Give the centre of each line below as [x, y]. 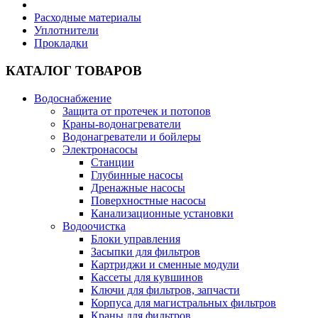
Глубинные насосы [137, 175]
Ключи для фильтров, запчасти [165, 290]
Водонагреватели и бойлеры [132, 136]
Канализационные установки [162, 213]
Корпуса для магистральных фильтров [183, 302]
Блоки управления [136, 238]
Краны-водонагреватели [122, 124]
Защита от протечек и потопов [137, 111]
